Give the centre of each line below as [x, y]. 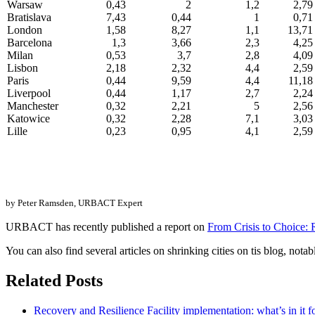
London [25, 30]
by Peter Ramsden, [42, 203]
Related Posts [54, 280]
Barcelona [30, 43]
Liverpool [29, 94]
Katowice [28, 119]
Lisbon [22, 68]
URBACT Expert [110, 203]
